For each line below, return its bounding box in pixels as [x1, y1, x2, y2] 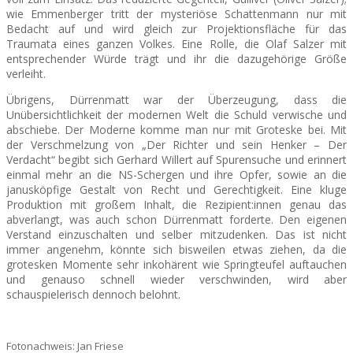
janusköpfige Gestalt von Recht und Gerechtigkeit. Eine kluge [6, 181, 347, 197]
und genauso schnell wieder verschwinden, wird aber [6, 271, 347, 287]
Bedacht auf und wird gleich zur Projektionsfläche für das [6, 20, 347, 36]
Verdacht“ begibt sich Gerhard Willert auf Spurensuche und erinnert [6, 151, 347, 167]
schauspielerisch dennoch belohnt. [6, 286, 180, 302]
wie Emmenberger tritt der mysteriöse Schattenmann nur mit [6, 6, 347, 21]
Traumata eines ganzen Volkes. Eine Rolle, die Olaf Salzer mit [6, 35, 347, 51]
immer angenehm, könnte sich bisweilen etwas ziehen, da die [6, 241, 347, 257]
